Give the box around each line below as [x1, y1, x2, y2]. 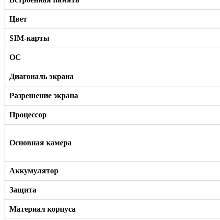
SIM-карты [9, 33, 50, 42]
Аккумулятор [9, 166, 58, 175]
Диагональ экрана [9, 72, 74, 81]
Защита [9, 185, 36, 194]
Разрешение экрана [9, 91, 78, 100]
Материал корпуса [9, 204, 76, 213]
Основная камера [9, 138, 72, 147]
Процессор [9, 110, 47, 119]
